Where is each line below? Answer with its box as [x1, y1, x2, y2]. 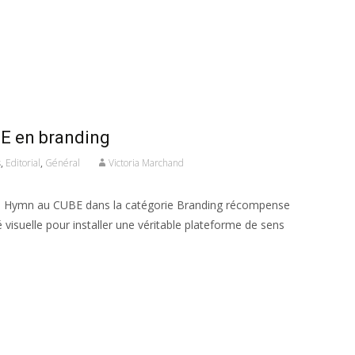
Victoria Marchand [109, 156, 184, 170]
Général [45, 156, 80, 170]
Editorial [6, 156, 40, 170]
